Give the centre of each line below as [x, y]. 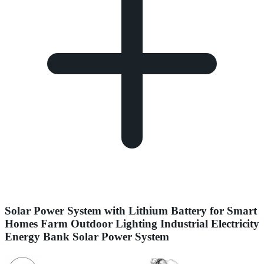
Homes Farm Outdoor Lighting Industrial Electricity [132, 224]
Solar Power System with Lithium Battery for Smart [131, 211]
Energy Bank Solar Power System [87, 237]
